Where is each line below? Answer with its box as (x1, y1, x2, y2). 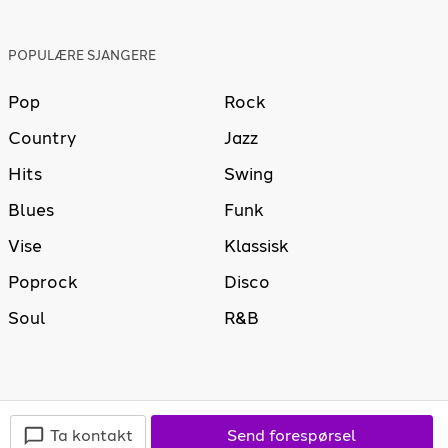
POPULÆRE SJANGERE (8, 48, 156, 64)
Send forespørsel (227, 426, 357, 445)
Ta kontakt (50, 426, 133, 445)
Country (8, 128, 76, 149)
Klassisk (224, 236, 289, 257)
